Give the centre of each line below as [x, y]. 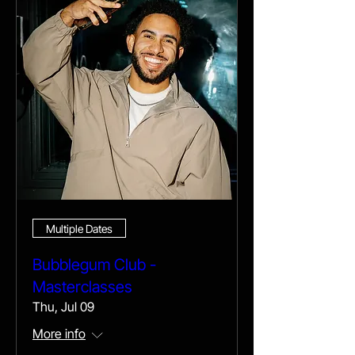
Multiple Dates [79, 228]
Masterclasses [82, 287]
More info [59, 334]
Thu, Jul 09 [63, 307]
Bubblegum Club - [94, 265]
